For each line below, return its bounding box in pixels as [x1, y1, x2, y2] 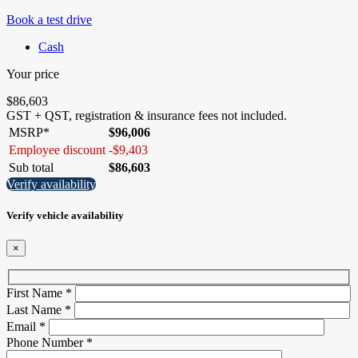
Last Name [6, 302, 65, 316]
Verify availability [6, 177, 96, 191]
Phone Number [6, 335, 86, 349]
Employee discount [9, 143, 105, 157]
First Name [6, 285, 66, 300]
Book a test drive [6, 13, 92, 26]
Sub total [9, 161, 54, 174]
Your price [6, 67, 59, 81]
